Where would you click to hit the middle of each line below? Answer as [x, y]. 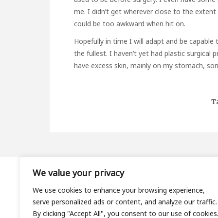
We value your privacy [78, 173]
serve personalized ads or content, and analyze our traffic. [125, 202]
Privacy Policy [48, 211]
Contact [38, 199]
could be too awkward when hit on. [130, 23]
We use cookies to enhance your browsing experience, [119, 190]
